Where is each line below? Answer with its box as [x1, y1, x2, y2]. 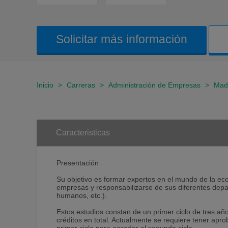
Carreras [67, 81, 95, 89]
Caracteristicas [56, 128, 110, 137]
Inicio [37, 81, 53, 89]
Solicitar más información [56, 33, 187, 46]
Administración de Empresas [108, 81, 201, 89]
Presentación [56, 159, 99, 167]
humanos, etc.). [56, 192, 107, 199]
